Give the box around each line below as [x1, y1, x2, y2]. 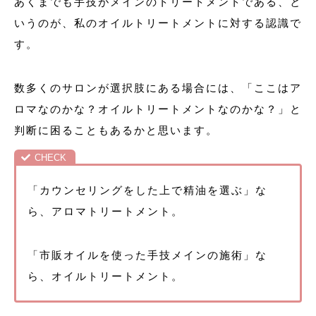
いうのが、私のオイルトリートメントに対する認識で [14, 17, 302, 30]
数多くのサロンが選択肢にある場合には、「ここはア [14, 82, 302, 95]
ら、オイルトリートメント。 [28, 269, 183, 282]
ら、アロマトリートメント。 [28, 205, 183, 217]
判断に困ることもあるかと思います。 [14, 124, 218, 137]
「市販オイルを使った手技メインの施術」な [28, 248, 267, 261]
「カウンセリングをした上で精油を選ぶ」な [28, 183, 267, 196]
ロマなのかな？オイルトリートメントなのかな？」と [14, 103, 302, 116]
